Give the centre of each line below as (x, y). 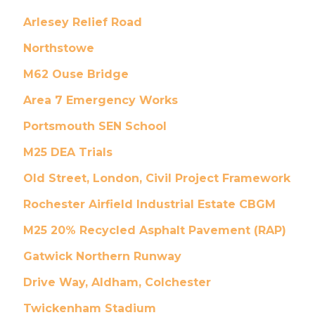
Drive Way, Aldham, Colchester (117, 282)
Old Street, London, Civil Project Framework (156, 178)
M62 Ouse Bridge (76, 74)
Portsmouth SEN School (95, 126)
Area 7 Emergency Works (100, 100)
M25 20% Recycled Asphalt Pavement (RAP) (154, 230)
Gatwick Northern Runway (102, 256)
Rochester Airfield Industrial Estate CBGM (149, 204)
